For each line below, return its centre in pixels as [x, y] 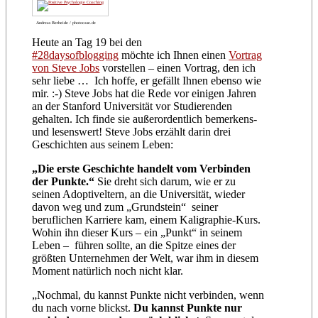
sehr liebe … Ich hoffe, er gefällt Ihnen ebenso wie [147, 81]
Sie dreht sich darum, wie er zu [167, 182]
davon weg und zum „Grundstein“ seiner [125, 207]
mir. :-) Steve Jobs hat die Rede [102, 94]
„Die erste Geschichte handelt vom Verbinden [142, 169]
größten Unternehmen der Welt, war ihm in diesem [146, 258]
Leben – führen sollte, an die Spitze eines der [134, 246]
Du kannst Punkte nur [188, 308]
